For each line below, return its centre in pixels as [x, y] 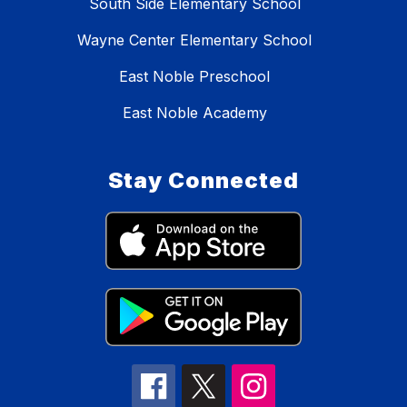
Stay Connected [203, 181]
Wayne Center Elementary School [194, 40]
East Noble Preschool [194, 77]
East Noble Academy [194, 113]
